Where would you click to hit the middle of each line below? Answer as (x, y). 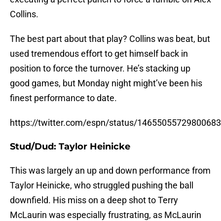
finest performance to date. (63, 98)
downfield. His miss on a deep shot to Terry (94, 200)
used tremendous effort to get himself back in (99, 54)
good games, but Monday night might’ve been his (106, 83)
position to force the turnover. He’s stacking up (100, 69)
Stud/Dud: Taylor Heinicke (70, 147)
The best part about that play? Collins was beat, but (110, 39)
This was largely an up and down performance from (110, 171)
